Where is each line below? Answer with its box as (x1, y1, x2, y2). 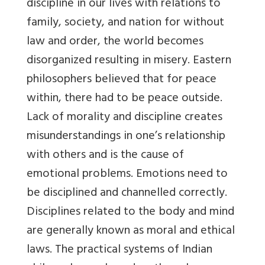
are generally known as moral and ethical (27, 221, 235, 243)
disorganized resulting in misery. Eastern (27, 50, 231, 73)
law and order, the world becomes (27, 31, 203, 54)
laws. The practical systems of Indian (27, 240, 212, 262)
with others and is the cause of (27, 145, 184, 167)
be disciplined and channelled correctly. (27, 183, 227, 205)
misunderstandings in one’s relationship (27, 126, 225, 148)
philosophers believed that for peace (27, 69, 216, 92)
